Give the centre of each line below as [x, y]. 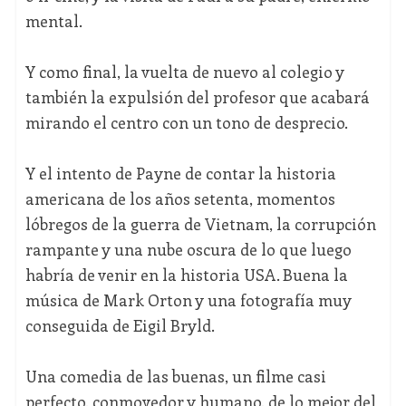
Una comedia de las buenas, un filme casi [175, 377]
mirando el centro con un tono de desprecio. [186, 123]
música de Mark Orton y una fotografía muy [188, 300]
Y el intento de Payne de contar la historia [180, 174]
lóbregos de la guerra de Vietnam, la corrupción [200, 224]
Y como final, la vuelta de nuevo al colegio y [184, 72]
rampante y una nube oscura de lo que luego [188, 250]
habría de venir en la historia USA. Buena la [186, 275]
